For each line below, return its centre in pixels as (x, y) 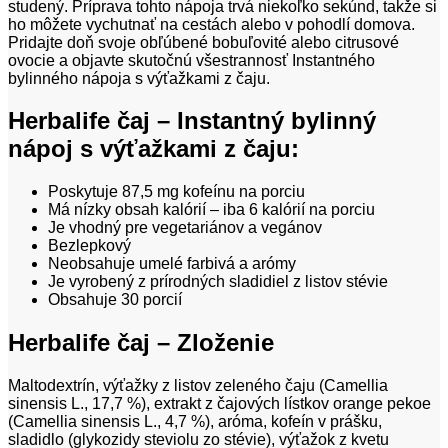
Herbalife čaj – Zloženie (141, 343)
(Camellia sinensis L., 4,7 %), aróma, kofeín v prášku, (195, 422)
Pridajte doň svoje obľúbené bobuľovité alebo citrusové (203, 42)
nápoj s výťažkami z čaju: (153, 149)
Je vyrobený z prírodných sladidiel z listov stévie (218, 282)
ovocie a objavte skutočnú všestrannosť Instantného (191, 60)
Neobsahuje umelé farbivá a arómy (172, 264)
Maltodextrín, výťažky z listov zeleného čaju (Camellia (198, 386)
